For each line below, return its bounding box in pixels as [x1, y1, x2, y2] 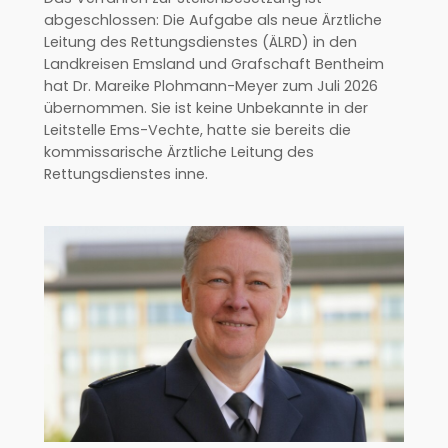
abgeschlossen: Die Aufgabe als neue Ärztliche [43, 9, 382, 30]
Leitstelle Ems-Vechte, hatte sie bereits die [43, 119, 351, 140]
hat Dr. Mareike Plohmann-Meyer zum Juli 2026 [43, 75, 378, 96]
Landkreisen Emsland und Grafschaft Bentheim [43, 53, 384, 74]
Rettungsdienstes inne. [43, 163, 208, 184]
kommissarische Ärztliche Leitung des [43, 141, 314, 162]
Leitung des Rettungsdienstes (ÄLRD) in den [43, 31, 357, 52]
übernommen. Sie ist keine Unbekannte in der [43, 97, 368, 118]
